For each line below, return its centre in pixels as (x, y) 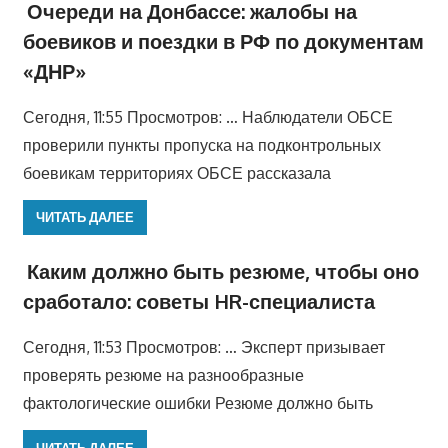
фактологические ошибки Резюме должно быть (197, 403)
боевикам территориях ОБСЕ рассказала (176, 172)
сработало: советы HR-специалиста (198, 301)
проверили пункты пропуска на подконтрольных (201, 144)
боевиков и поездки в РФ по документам (223, 40)
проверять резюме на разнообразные (163, 375)
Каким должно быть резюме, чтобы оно (222, 271)
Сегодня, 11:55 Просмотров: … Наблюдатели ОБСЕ (207, 116)
